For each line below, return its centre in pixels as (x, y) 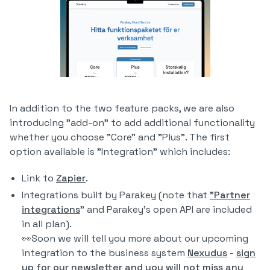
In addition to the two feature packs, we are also (122, 108)
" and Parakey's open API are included (166, 209)
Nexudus (207, 253)
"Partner (230, 195)
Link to (39, 178)
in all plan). (47, 224)
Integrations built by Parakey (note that (116, 195)
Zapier (71, 178)
